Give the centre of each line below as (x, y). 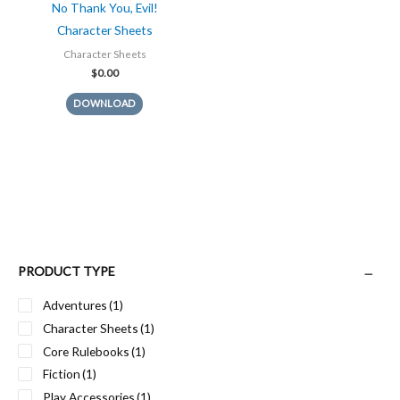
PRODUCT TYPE (67, 271)
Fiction (62, 374)
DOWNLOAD (104, 104)
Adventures (75, 305)
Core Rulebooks (86, 351)
